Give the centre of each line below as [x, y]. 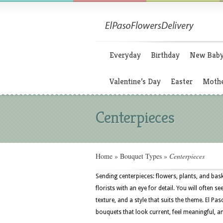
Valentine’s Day [135, 81]
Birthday [165, 55]
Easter [182, 81]
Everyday [125, 55]
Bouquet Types [141, 156]
